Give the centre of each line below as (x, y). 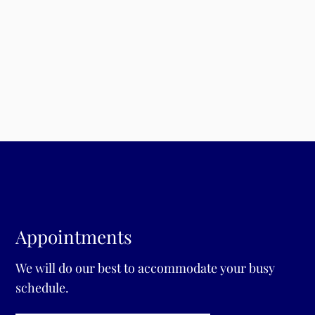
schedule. (43, 288)
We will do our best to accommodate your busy (146, 268)
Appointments (74, 237)
